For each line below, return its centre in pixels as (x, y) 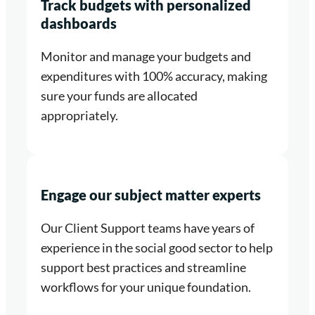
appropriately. (79, 116)
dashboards (79, 24)
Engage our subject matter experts (151, 195)
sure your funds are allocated (119, 96)
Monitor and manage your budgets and (146, 57)
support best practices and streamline (143, 268)
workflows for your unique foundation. (146, 287)
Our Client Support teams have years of (148, 228)
